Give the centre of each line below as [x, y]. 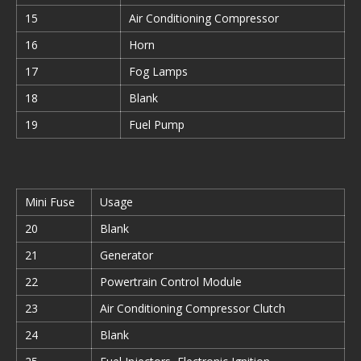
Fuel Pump [157, 124]
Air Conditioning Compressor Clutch [193, 308]
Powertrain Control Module [171, 282]
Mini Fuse [50, 202]
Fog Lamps [158, 71]
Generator [127, 255]
